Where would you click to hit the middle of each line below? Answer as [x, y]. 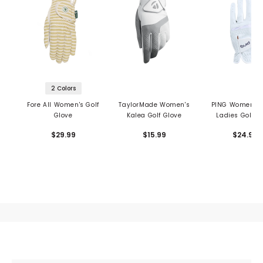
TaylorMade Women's [154, 105]
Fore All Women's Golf [63, 105]
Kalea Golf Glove [154, 116]
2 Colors [63, 89]
